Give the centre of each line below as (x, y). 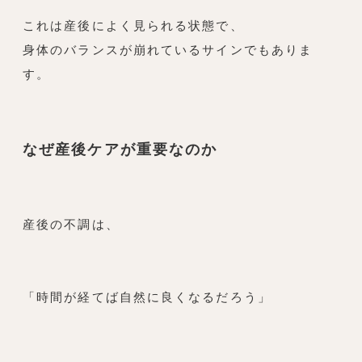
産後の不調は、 (71, 225)
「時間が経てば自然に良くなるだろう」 (147, 297)
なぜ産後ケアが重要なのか (120, 149)
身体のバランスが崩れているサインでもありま (168, 50)
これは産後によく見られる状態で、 (133, 26)
